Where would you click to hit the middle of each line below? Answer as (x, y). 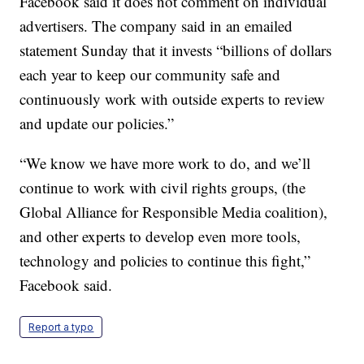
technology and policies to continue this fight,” (165, 261)
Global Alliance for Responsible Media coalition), (174, 212)
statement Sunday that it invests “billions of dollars (176, 50)
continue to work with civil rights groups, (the (163, 188)
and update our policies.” (97, 123)
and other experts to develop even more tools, (160, 236)
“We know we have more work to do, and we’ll (165, 163)
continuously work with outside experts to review (173, 99)
